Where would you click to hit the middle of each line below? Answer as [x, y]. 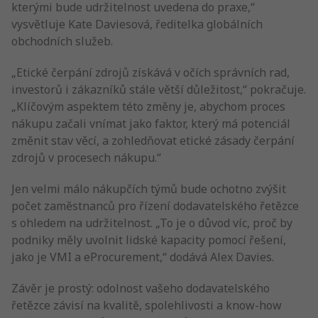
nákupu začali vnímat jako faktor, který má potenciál [151, 124]
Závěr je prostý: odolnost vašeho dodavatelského [141, 288]
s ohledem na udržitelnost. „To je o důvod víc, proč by [152, 223]
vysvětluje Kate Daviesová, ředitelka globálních [137, 24]
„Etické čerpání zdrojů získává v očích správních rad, [150, 72]
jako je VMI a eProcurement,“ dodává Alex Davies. [143, 257]
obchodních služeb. [62, 41]
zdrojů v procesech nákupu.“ [86, 158]
